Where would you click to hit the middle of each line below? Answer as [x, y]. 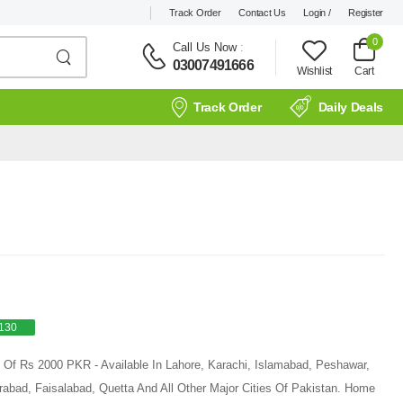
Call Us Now [204, 47]
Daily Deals [350, 107]
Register [366, 12]
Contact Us [262, 12]
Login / [317, 12]
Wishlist [314, 71]
